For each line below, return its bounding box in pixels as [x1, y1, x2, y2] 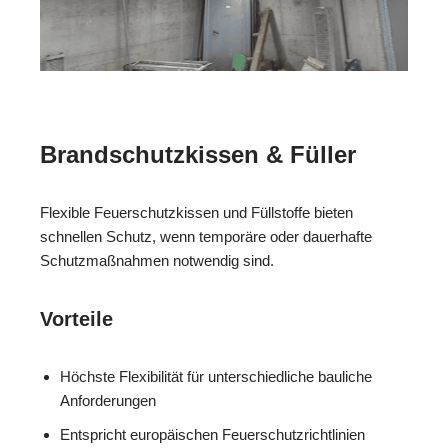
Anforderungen [60, 392, 156, 410]
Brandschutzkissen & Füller [40, 141, 356, 169]
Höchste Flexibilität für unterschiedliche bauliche [60, 368, 372, 386]
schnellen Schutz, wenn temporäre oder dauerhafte [40, 228, 372, 246]
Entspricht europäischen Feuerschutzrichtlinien [60, 426, 365, 444]
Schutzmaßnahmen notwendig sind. [40, 252, 274, 270]
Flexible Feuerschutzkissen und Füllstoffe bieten [40, 204, 353, 222]
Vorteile [40, 308, 113, 331]
